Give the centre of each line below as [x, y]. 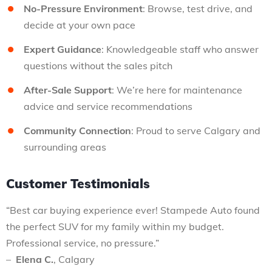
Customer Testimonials [78, 183]
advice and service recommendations [108, 106]
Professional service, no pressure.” [83, 243]
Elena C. [35, 259]
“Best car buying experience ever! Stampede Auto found [133, 210]
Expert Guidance [63, 49]
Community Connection [77, 131]
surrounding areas [65, 147]
